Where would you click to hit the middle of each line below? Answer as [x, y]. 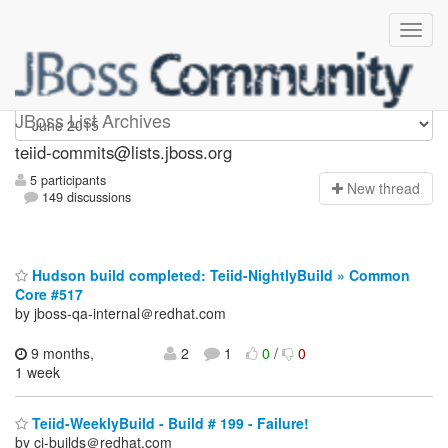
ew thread [388, 188]
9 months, [60, 352]
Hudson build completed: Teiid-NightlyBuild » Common [219, 274]
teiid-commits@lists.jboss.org [123, 152]
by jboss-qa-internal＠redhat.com [120, 312]
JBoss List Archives [93, 120]
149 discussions [85, 197]
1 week [37, 371]
